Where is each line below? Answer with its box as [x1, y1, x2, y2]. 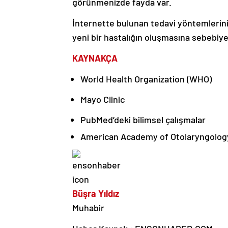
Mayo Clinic [80, 94, 125, 105]
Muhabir [72, 202, 104, 214]
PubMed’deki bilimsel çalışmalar [80, 114, 206, 126]
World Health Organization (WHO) [80, 73, 212, 85]
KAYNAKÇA [72, 52, 118, 64]
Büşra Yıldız [72, 188, 119, 199]
